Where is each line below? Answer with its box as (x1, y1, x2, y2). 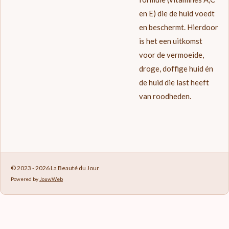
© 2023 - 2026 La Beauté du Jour (11, 164, 99, 172)
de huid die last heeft (139, 78, 209, 87)
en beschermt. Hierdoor (139, 22, 218, 32)
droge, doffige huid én (139, 64, 213, 74)
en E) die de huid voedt (139, 9, 215, 18)
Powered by (11, 176, 39, 182)
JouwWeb (39, 176, 63, 182)
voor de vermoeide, (139, 50, 204, 60)
